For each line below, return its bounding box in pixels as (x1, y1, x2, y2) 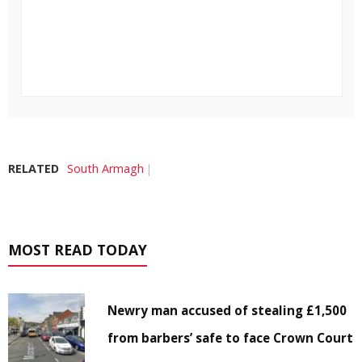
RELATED (8, 160, 59, 176)
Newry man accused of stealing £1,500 (107, 301, 347, 318)
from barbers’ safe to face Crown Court (107, 329, 354, 346)
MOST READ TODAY (8, 239, 147, 259)
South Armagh (67, 160, 144, 176)
